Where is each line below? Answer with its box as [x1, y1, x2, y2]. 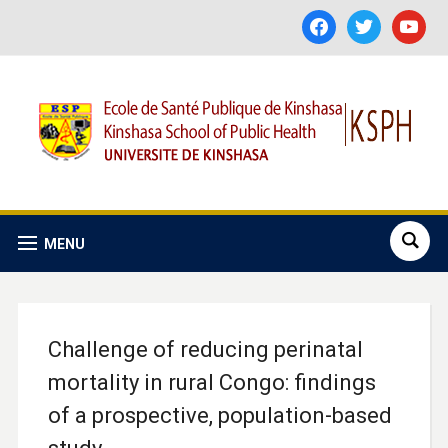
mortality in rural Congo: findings [47, 370, 376, 395]
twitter [346, 11, 389, 27]
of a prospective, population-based [47, 403, 392, 428]
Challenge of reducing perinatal [47, 337, 363, 362]
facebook [301, 11, 362, 27]
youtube [391, 11, 444, 27]
